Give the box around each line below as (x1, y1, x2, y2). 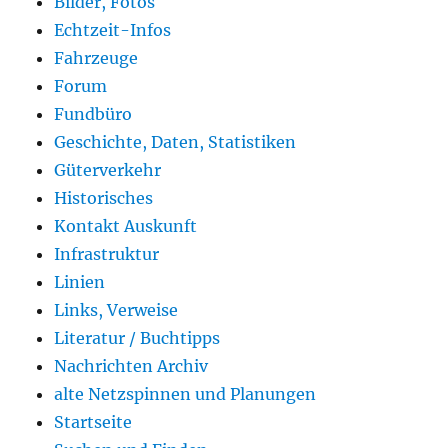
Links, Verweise (54, 300, 179, 321)
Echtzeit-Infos (54, 20, 172, 41)
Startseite (54, 412, 133, 433)
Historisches (54, 188, 154, 209)
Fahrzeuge (54, 48, 139, 69)
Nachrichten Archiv (54, 356, 209, 377)
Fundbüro (54, 104, 133, 125)
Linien (54, 272, 106, 293)
